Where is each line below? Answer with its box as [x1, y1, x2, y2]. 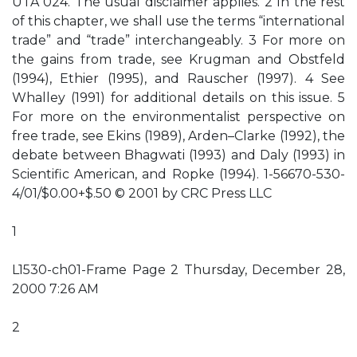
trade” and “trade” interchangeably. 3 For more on [12, 33, 345, 48]
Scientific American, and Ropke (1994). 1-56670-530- [12, 167, 345, 182]
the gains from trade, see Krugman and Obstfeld [12, 52, 345, 67]
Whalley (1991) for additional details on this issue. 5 [12, 90, 345, 105]
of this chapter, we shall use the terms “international [12, 14, 345, 29]
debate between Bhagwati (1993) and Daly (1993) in [12, 147, 345, 163]
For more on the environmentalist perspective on [12, 109, 345, 124]
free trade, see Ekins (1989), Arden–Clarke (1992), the [12, 128, 345, 143]
